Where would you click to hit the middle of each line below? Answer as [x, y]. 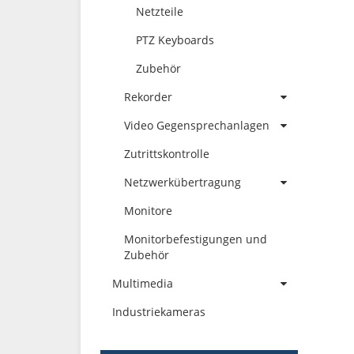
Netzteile [160, 11]
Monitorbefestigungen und [196, 239]
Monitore [148, 211]
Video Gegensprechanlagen [197, 125]
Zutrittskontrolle [167, 154]
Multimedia [143, 283]
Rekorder [148, 97]
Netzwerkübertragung [183, 182]
